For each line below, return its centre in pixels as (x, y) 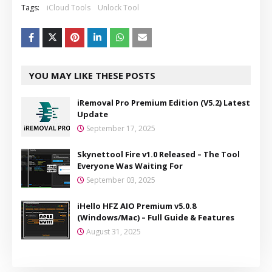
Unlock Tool (118, 7)
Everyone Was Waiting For (130, 165)
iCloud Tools (69, 7)
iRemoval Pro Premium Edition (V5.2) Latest (164, 102)
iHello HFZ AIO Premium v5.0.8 (137, 206)
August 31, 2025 (114, 231)
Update (93, 114)
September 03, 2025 (121, 180)
